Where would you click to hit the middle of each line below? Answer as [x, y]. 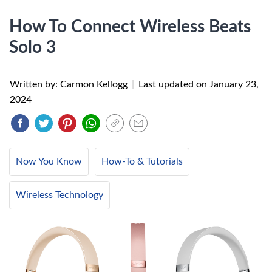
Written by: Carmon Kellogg [70, 84]
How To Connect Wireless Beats [130, 27]
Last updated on [174, 84]
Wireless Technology [59, 195]
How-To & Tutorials [142, 161]
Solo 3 [32, 47]
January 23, [234, 84]
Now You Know [49, 161]
